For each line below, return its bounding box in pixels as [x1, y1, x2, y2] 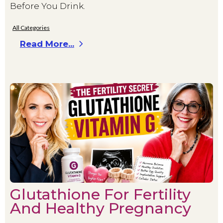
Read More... [20, 39, 74, 49]
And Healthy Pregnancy [10, 199, 191, 218]
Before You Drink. [10, 1, 85, 11]
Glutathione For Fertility [10, 185, 191, 204]
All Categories [12, 24, 50, 32]
